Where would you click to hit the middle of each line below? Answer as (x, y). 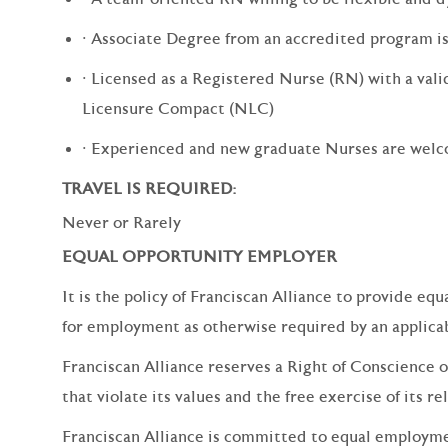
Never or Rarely (121, 222)
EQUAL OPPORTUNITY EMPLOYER (199, 256)
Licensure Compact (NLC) (178, 108)
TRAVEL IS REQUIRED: (149, 188)
